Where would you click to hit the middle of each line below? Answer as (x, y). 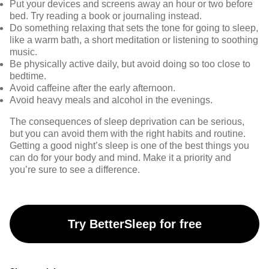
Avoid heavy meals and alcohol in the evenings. (111, 100)
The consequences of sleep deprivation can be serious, (127, 122)
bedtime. (28, 76)
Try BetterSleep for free (134, 224)
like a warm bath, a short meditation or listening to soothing (134, 40)
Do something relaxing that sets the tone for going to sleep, (134, 28)
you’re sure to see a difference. (75, 170)
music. (23, 52)
